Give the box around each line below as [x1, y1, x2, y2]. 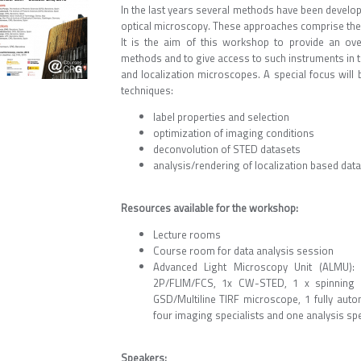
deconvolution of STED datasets [152, 141, 301, 157]
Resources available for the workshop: [120, 200, 298, 216]
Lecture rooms [152, 226, 221, 243]
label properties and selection [152, 109, 289, 125]
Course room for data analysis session [152, 243, 334, 259]
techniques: [120, 82, 173, 98]
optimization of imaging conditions [152, 125, 314, 141]
